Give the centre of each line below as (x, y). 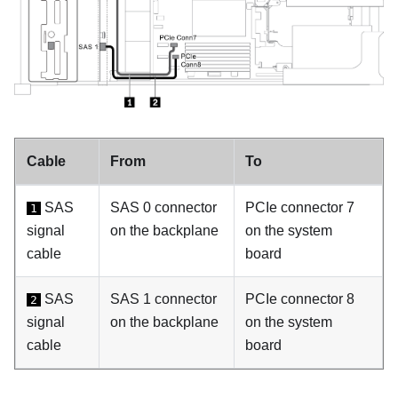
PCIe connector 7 (300, 207)
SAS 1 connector (163, 298)
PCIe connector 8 (300, 298)
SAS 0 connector (163, 207)
